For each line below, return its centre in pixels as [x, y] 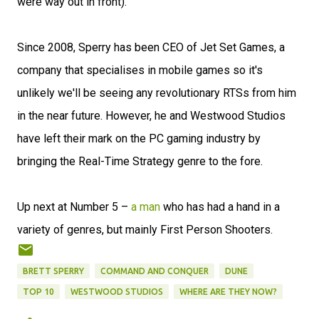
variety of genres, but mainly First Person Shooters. [145, 230]
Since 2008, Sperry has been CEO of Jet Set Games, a [151, 47]
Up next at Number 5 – [74, 207]
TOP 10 [38, 292]
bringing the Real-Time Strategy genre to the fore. [140, 161]
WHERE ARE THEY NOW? [228, 292]
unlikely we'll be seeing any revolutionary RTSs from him [157, 93]
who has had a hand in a [220, 207]
